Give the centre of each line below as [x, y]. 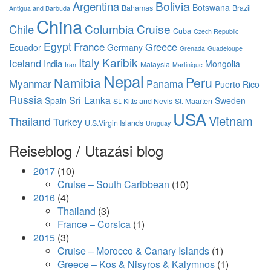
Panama [165, 83]
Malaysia [155, 64]
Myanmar [30, 83]
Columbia [109, 29]
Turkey [68, 122]
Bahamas [137, 8]
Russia [26, 100]
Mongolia [223, 64]
